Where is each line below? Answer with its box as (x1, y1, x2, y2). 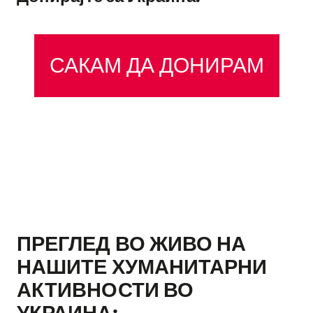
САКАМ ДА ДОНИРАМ (49, 52, 264, 80)
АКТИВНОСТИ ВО (17, 277, 194, 305)
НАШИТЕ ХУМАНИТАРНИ (17, 254, 268, 282)
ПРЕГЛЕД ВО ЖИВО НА (17, 231, 247, 259)
